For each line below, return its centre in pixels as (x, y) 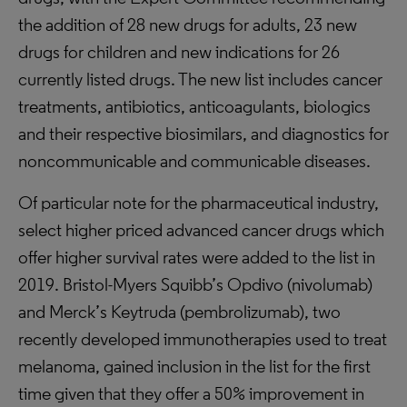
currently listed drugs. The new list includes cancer (200, 79)
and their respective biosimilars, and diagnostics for (203, 134)
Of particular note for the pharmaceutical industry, (199, 203)
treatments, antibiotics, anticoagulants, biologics (194, 106)
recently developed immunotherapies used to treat (203, 339)
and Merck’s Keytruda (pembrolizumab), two (179, 312)
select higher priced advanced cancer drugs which (201, 230)
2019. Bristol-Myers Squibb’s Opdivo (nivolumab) (195, 284)
